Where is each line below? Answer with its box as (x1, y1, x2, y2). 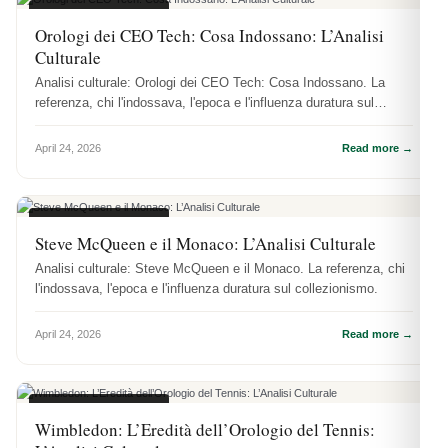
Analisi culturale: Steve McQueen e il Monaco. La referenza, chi (35, 261, 405, 277)
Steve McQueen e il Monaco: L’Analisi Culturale (35, 232, 376, 256)
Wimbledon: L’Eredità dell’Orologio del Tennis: (35, 418, 375, 442)
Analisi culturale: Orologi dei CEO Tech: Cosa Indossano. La (35, 75, 385, 91)
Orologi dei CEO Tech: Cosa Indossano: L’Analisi (35, 24, 384, 48)
